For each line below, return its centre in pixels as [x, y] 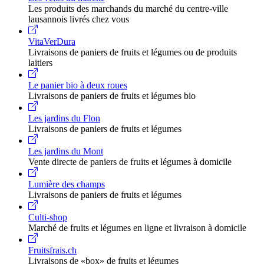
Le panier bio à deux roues [78, 85]
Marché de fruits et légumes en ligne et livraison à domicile [137, 228]
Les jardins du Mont [66, 151]
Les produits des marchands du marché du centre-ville [128, 9]
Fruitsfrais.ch [52, 250]
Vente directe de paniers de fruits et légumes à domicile [130, 162]
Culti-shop [48, 217]
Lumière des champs [67, 184]
